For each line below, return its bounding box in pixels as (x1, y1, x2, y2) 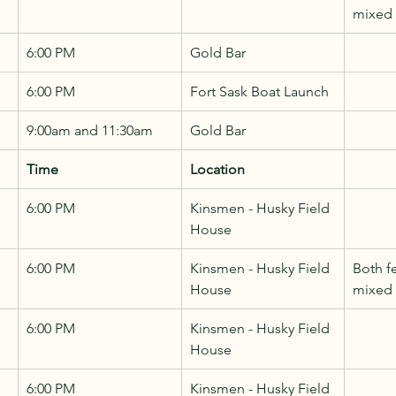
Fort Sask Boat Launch (190, 82, 329, 100)
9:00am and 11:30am (27, 121, 153, 139)
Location (190, 160, 245, 178)
